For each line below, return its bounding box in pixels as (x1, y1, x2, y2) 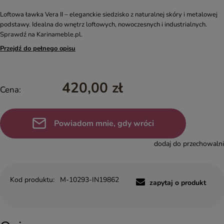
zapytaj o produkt (149, 177, 206, 187)
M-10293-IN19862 (60, 174, 119, 184)
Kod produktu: (10, 174, 54, 184)
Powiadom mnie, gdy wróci (53, 117, 154, 129)
